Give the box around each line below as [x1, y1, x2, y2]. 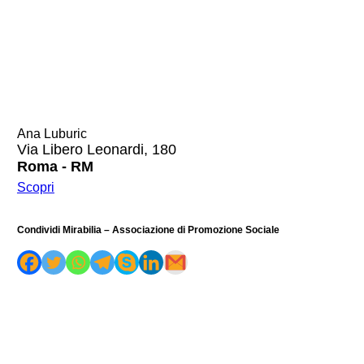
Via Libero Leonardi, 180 [16, 141, 176, 158]
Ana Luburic [16, 126, 87, 141]
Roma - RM [16, 158, 93, 175]
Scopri [16, 180, 54, 194]
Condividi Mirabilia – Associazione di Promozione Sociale [16, 223, 279, 236]
